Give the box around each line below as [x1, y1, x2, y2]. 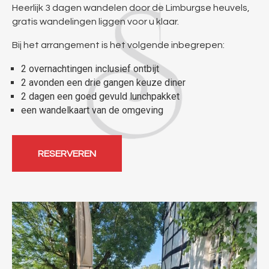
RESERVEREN [38, 149, 96, 159]
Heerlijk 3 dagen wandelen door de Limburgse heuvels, [12, 3, 250, 13]
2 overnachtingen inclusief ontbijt [21, 63, 159, 74]
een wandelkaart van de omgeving [21, 104, 163, 116]
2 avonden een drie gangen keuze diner [21, 77, 186, 88]
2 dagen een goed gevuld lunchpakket [21, 91, 180, 102]
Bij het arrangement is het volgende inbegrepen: [12, 40, 225, 50]
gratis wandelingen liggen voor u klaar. [12, 17, 179, 26]
